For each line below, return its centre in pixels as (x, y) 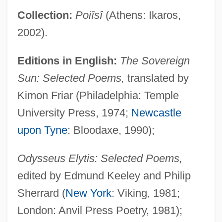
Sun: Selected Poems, (71, 78)
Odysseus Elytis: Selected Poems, (100, 158)
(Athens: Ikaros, (141, 15)
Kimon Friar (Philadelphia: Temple (98, 95)
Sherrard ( (41, 193)
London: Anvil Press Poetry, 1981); (100, 210)
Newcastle (156, 112)
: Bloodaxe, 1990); (111, 130)
